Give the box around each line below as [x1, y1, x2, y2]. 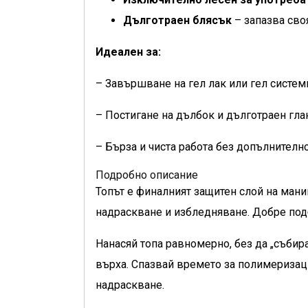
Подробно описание [96, 168, 198, 181]
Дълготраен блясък [123, 14, 232, 27]
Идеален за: [96, 45, 161, 58]
